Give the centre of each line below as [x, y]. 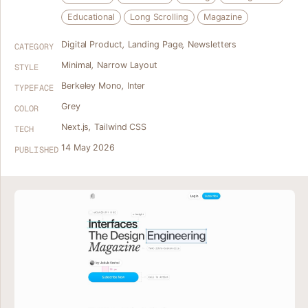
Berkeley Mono [91, 86]
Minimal [77, 65]
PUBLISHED [36, 150]
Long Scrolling [159, 17]
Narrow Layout [128, 65]
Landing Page [155, 44]
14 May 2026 [88, 147]
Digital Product [92, 44]
